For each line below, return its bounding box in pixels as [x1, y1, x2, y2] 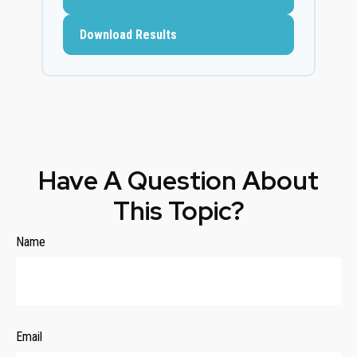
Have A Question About [38, 163, 319, 198]
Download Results [80, 27, 177, 42]
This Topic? [112, 194, 245, 228]
